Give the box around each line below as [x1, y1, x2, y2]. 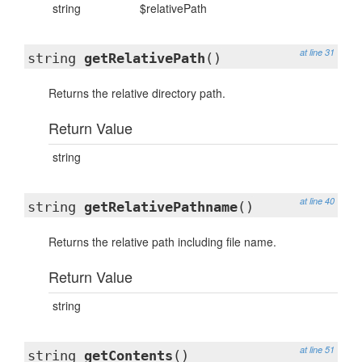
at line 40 [300, 195, 335, 207]
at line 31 [300, 46, 335, 58]
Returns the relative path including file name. [48, 234, 276, 250]
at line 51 [300, 343, 335, 356]
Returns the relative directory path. [48, 85, 225, 101]
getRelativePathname [84, 199, 238, 215]
